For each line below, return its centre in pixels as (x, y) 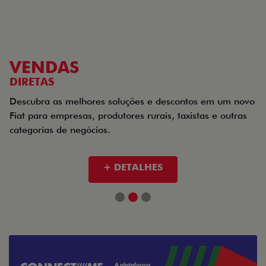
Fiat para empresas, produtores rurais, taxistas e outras (128, 116)
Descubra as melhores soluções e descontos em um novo (132, 102)
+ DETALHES (133, 167)
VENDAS (44, 67)
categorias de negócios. (60, 130)
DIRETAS (32, 82)
